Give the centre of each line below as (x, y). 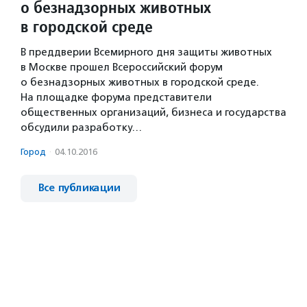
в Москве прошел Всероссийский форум (122, 67)
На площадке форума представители (116, 97)
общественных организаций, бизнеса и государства (153, 112)
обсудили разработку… (81, 127)
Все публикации (79, 188)
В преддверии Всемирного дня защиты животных (146, 52)
